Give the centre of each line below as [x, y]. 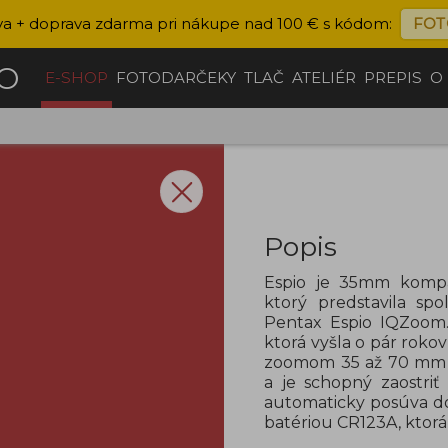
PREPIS [393, 77]
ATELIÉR [324, 77]
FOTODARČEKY [176, 77]
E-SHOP [77, 77]
